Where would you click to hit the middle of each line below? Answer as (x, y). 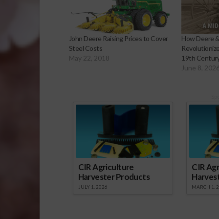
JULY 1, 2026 (93, 186)
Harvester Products (114, 176)
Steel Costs (86, 48)
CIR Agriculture (106, 167)
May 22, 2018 (89, 58)
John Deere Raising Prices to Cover (118, 38)
